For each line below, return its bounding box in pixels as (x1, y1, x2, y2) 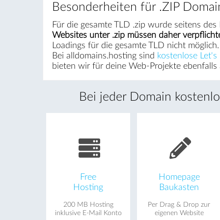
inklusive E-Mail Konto (55, 209, 122, 217)
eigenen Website (154, 209, 204, 217)
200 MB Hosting (63, 201, 113, 208)
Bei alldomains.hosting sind (52, 52, 157, 60)
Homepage (158, 172, 200, 181)
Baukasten (159, 183, 199, 192)
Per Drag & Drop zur (148, 201, 211, 208)
